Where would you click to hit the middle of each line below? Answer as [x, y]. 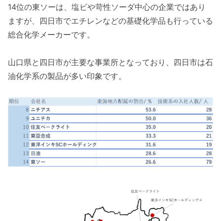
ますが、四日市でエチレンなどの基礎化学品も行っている [110, 20]
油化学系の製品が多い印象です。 [67, 76]
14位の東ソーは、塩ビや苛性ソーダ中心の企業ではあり [107, 7]
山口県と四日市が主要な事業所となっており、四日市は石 [110, 62]
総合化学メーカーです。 [51, 34]
